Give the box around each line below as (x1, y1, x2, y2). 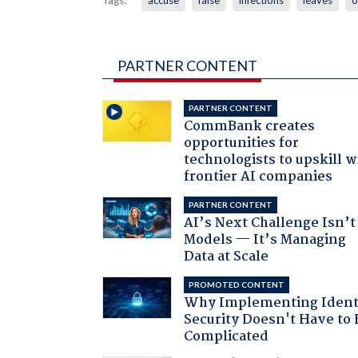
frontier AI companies (184, 165, 333, 188)
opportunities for (184, 132, 300, 154)
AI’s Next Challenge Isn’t (184, 212, 356, 234)
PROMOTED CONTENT (189, 279, 285, 289)
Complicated (184, 325, 269, 348)
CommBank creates (184, 115, 316, 137)
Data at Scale (184, 245, 269, 268)
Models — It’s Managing (184, 229, 347, 251)
